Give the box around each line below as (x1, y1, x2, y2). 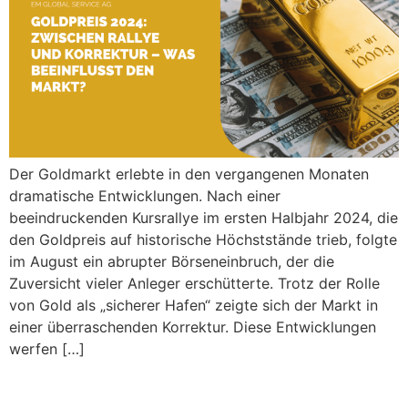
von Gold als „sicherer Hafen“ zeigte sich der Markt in (9, 295, 378, 314)
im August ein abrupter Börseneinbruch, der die (9, 251, 334, 270)
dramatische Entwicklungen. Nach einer (9, 186, 280, 205)
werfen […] (9, 339, 85, 358)
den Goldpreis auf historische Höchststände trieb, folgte (9, 229, 397, 249)
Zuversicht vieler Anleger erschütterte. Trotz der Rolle (9, 273, 380, 292)
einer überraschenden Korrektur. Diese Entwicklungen (9, 317, 376, 336)
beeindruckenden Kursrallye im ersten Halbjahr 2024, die (9, 208, 398, 227)
